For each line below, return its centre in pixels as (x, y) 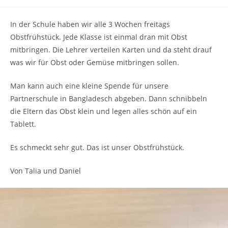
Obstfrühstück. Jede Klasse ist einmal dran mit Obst (99, 37)
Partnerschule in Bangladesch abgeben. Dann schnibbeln (109, 99)
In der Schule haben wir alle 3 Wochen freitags (90, 24)
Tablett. (23, 124)
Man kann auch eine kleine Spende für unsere (89, 86)
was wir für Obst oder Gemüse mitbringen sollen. (95, 63)
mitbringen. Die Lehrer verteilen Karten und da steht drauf (111, 50)
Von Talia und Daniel (46, 171)
